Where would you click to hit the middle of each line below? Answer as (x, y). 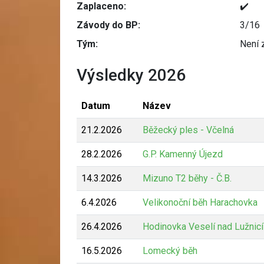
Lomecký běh (170, 250)
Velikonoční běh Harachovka (200, 202)
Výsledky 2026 (131, 75)
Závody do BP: (108, 25)
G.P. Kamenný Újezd (183, 154)
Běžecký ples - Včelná (188, 130)
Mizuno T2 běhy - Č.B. (187, 178)
